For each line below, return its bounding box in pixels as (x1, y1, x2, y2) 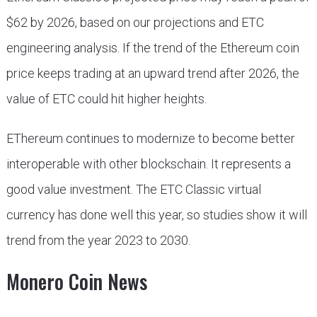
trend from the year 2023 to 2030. (6, 233, 190, 248)
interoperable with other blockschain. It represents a (6, 156, 291, 171)
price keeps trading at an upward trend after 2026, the (6, 66, 299, 81)
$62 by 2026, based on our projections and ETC (6, 15, 264, 30)
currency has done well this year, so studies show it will (6, 207, 307, 222)
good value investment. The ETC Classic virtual (6, 182, 261, 197)
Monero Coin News (6, 267, 147, 296)
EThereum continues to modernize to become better (6, 131, 295, 146)
